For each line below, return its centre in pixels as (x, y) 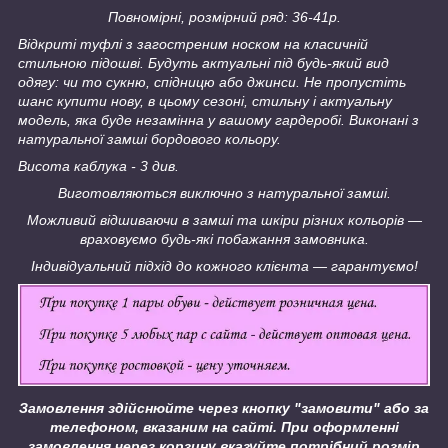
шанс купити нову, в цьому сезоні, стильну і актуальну (205, 100)
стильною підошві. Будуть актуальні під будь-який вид (203, 62)
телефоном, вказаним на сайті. (165, 427)
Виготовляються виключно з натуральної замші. (224, 192)
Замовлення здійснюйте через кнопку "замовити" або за (224, 408)
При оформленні (339, 427)
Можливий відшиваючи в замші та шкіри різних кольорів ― (224, 219)
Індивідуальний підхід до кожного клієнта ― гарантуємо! (224, 265)
